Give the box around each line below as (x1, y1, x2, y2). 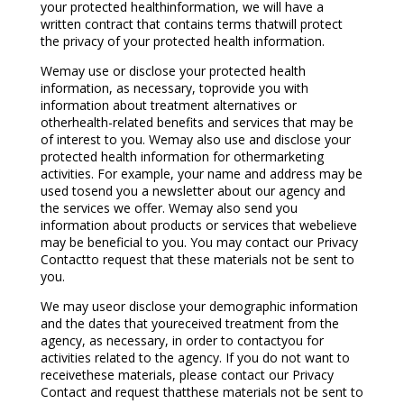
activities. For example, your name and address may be (40, 165, 363, 183)
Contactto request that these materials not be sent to (40, 251, 354, 269)
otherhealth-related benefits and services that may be (40, 114, 353, 132)
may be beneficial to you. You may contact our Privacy (40, 234, 358, 252)
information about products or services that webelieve (40, 216, 357, 234)
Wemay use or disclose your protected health (40, 62, 306, 80)
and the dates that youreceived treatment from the (40, 315, 339, 333)
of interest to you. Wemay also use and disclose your (40, 131, 351, 149)
